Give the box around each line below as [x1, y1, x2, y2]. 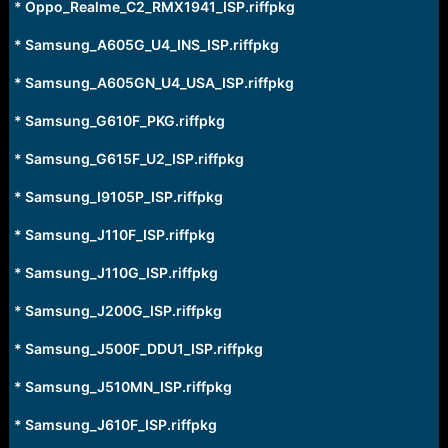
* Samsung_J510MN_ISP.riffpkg [13, 378, 232, 395]
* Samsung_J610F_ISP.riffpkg [13, 416, 217, 433]
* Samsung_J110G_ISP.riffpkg [13, 264, 218, 281]
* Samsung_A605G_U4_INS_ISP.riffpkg [13, 36, 279, 53]
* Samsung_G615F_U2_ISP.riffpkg [13, 150, 244, 167]
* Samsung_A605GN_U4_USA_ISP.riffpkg [13, 74, 294, 91]
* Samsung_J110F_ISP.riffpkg [13, 226, 215, 243]
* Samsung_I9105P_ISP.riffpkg [13, 188, 223, 205]
